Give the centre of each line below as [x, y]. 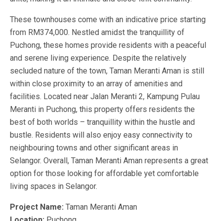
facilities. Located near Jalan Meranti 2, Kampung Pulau [105, 96]
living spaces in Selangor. [54, 186]
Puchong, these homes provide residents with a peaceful [108, 45]
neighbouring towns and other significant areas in [94, 148]
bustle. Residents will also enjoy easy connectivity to [101, 135]
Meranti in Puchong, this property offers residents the [102, 109]
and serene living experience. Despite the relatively [98, 58]
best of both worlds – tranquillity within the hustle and [102, 122]
